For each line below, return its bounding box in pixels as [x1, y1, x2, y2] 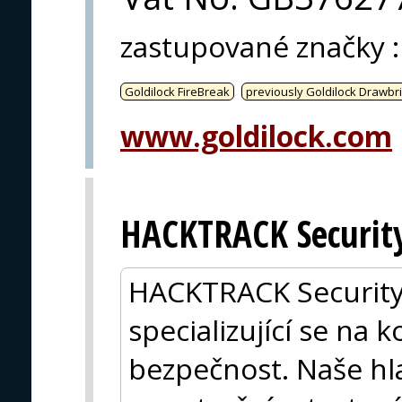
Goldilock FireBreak [125, 83, 230, 100]
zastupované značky [120, 27, 385, 66]
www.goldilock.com [120, 117, 392, 156]
